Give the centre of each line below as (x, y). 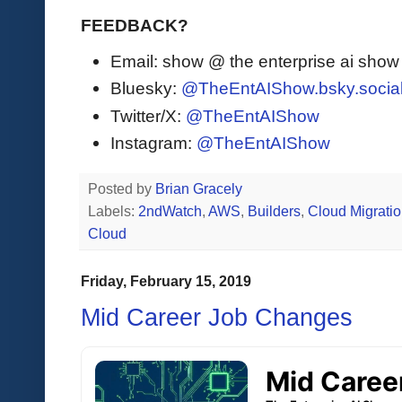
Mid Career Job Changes (217, 318)
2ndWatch (170, 211)
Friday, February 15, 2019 (166, 280)
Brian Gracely (201, 188)
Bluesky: (146, 88)
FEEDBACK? (135, 25)
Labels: (113, 211)
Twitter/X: (148, 115)
